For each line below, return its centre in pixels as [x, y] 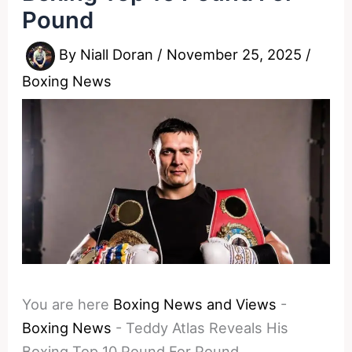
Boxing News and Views [195, 304]
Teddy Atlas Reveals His [207, 328]
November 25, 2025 [236, 55]
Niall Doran [119, 55]
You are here [66, 304]
